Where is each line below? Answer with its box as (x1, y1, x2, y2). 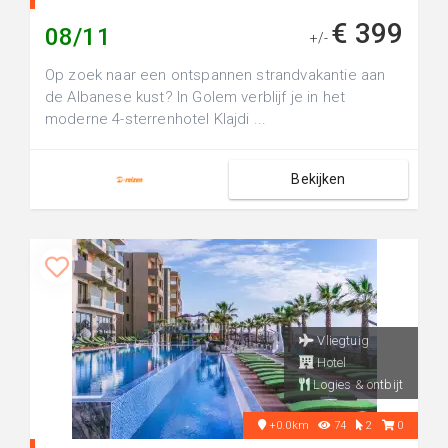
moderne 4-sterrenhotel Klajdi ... (45, 110, 267, 128)
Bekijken (291, 171, 346, 187)
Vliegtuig (314, 333, 369, 348)
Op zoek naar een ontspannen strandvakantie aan (45, 66, 386, 84)
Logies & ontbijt (310, 377, 403, 392)
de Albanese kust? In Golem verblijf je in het (45, 88, 346, 106)
